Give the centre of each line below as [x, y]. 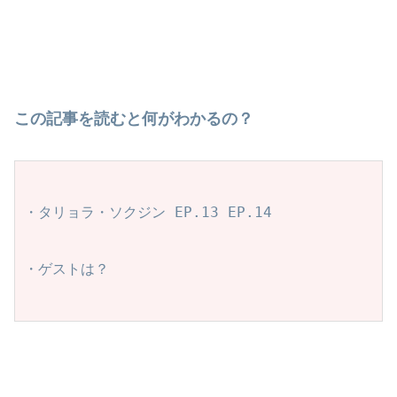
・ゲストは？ [66, 269]
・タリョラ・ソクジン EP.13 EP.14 [148, 212]
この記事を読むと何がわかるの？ [134, 118]
